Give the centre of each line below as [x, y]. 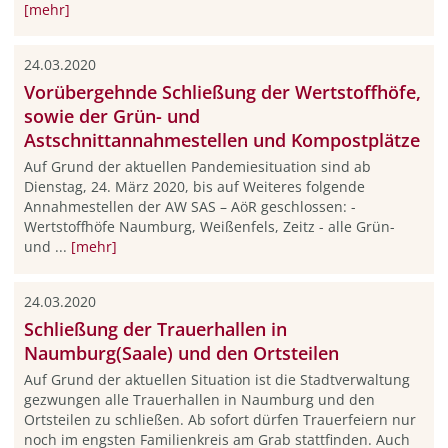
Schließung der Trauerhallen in [155, 329]
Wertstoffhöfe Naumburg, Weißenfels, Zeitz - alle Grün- [209, 226]
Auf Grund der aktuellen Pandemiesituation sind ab [197, 166]
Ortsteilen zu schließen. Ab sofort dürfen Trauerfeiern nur [219, 419]
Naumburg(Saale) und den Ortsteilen [181, 353]
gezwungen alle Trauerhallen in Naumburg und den [199, 399]
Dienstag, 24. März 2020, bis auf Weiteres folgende [194, 186]
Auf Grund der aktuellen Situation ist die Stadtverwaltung [216, 379]
